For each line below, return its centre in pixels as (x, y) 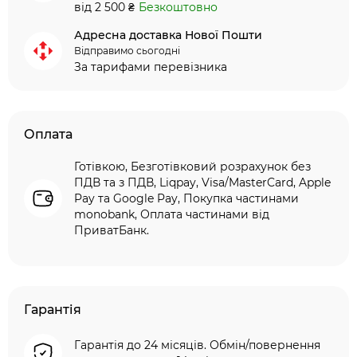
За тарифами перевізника (151, 67)
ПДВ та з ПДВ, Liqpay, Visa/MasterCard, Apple (202, 182)
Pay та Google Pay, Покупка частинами (186, 198)
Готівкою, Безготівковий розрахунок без (192, 167)
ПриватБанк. (112, 230)
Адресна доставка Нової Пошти (168, 35)
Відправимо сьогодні (127, 51)
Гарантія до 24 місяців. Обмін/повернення (197, 345)
